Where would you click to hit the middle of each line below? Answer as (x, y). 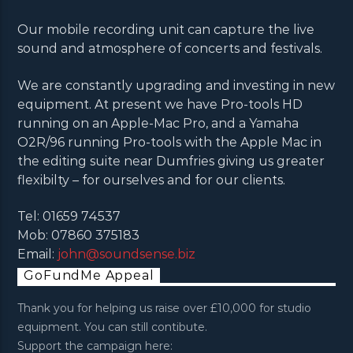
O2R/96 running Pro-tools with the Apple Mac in (170, 142)
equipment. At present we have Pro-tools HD (160, 104)
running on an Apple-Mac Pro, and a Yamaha (158, 123)
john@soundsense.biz (127, 254)
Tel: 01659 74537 (69, 216)
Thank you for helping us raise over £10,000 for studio (165, 308)
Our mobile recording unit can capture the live (166, 30)
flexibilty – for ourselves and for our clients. (152, 180)
